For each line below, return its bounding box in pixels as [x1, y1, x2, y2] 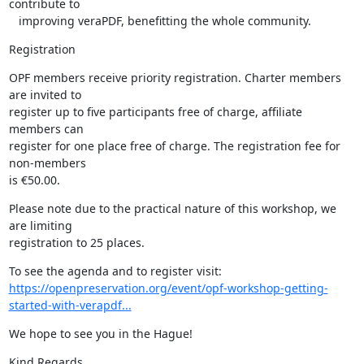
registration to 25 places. [8, 234, 145, 250]
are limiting [8, 217, 72, 233]
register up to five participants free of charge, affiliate [8, 103, 302, 119]
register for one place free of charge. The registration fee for [8, 137, 340, 154]
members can [8, 120, 84, 136]
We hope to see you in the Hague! [8, 325, 193, 341]
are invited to [8, 86, 81, 102]
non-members [8, 154, 86, 171]
